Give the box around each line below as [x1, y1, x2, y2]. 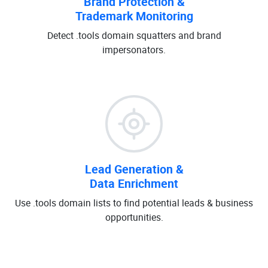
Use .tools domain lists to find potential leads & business [15, 196, 253, 209]
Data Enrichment [90, 175, 178, 191]
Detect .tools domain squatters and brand [47, 29, 221, 42]
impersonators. [102, 43, 166, 56]
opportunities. [105, 211, 163, 224]
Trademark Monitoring [75, 8, 193, 24]
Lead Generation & [84, 161, 184, 177]
